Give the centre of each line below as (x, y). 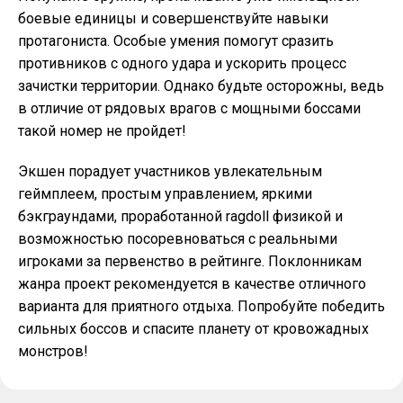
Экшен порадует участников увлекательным (170, 171)
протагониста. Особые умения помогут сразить (176, 41)
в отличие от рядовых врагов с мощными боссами (189, 108)
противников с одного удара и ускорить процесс (182, 63)
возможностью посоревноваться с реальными (178, 239)
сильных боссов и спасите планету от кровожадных (193, 329)
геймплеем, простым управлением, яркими (165, 194)
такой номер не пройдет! (102, 131)
